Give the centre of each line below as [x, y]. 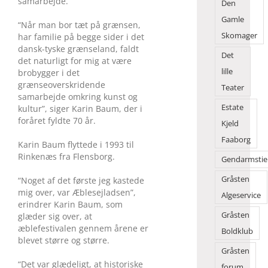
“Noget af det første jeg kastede [81, 180]
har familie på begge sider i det [81, 36]
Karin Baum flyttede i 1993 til [76, 144]
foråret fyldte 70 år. [57, 120]
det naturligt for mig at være [75, 60]
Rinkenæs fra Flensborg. [66, 156]
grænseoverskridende [62, 84]
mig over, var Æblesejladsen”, [77, 192]
